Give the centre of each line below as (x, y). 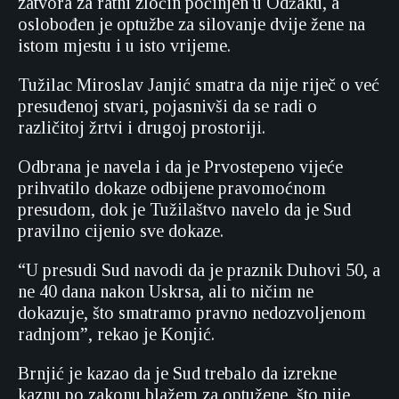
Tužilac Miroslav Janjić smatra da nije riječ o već (199, 85)
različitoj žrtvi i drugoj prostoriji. (142, 127)
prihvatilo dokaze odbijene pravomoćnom (172, 188)
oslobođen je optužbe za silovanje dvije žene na (191, 24)
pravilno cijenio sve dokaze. (121, 231)
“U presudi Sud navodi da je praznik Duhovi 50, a (199, 270)
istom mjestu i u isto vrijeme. (124, 45)
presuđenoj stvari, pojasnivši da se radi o (167, 106)
